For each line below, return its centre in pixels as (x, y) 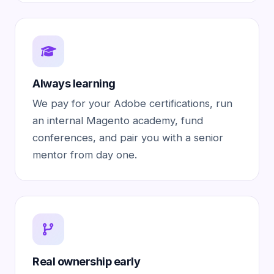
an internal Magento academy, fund (118, 120)
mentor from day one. (85, 155)
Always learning (74, 83)
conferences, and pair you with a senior (128, 138)
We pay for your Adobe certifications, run (132, 103)
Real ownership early (86, 261)
